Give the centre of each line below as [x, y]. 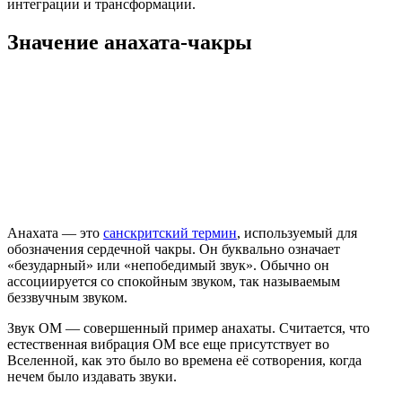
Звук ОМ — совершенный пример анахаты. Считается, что [188, 328]
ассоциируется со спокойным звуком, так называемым [174, 281]
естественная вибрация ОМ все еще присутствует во [168, 344]
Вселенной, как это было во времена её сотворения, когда [184, 360]
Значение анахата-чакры [130, 42]
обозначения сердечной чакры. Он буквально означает [174, 249]
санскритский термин [170, 232]
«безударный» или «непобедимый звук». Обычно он [168, 265]
